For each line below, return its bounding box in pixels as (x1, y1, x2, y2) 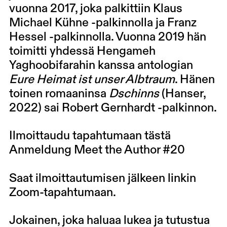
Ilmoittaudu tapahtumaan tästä (9, 130, 173, 142)
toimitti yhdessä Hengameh (9, 45, 156, 57)
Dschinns (108, 88, 159, 100)
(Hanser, (159, 88, 206, 100)
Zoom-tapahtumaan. (9, 187, 116, 199)
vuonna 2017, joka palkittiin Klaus (9, 3, 182, 15)
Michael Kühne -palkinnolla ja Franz (9, 17, 197, 29)
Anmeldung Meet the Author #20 (9, 144, 185, 156)
